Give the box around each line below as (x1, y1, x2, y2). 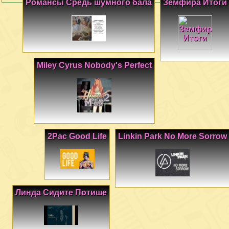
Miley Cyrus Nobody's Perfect (37, 60, 152, 70)
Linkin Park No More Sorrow (118, 132, 227, 141)
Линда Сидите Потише (15, 188, 107, 197)
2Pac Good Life (48, 132, 107, 141)
